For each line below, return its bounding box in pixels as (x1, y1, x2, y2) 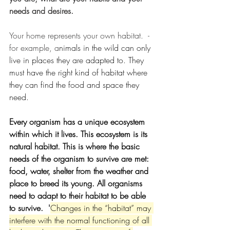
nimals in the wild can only (59, 42, 153, 54)
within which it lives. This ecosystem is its (9, 128, 150, 140)
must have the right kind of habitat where (9, 67, 150, 79)
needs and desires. (9, 5, 79, 17)
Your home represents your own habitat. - (9, 30, 152, 42)
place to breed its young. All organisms (9, 178, 145, 189)
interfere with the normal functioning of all (9, 215, 152, 226)
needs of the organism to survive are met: (9, 153, 151, 165)
